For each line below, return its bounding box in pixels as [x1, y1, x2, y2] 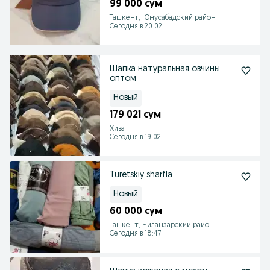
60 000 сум [110, 207, 162, 216]
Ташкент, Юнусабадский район [110, 14, 216, 22]
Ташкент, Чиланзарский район [110, 222, 214, 229]
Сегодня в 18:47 [110, 230, 161, 237]
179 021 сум [110, 110, 161, 120]
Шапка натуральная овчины [110, 64, 220, 74]
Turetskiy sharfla [110, 171, 172, 180]
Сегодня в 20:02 [110, 23, 162, 30]
